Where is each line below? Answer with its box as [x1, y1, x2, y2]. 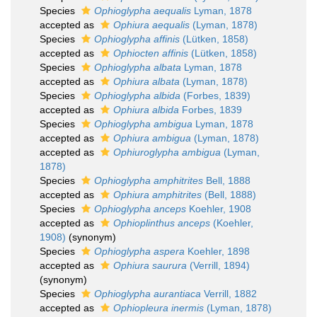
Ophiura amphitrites [113, 189, 202, 200]
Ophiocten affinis [113, 47, 188, 59]
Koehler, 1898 [185, 246, 250, 257]
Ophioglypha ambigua [94, 118, 192, 129]
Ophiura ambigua [113, 132, 191, 144]
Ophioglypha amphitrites [94, 175, 203, 186]
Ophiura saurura [113, 260, 187, 271]
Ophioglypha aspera [94, 246, 185, 257]
